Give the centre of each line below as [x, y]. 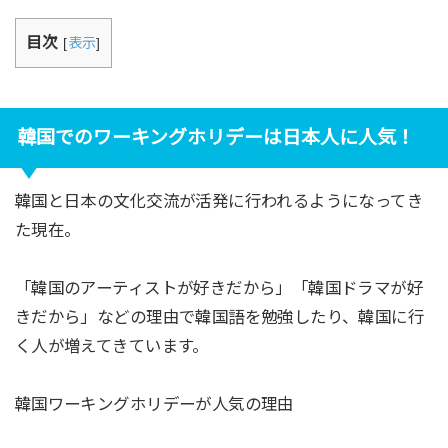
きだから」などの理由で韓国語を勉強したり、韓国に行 [219, 316]
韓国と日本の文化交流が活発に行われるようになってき [219, 201]
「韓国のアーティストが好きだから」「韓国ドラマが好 [219, 287]
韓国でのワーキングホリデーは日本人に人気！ [215, 138]
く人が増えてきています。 [111, 345]
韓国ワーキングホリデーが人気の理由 [154, 403]
